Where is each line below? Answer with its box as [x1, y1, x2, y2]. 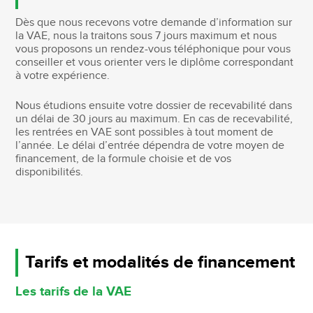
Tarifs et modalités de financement [25, 252, 296, 274]
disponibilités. [15, 165, 84, 179]
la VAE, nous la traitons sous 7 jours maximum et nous [15, 29, 277, 43]
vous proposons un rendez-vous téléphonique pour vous [15, 42, 291, 56]
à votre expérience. [15, 68, 110, 82]
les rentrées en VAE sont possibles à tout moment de [15, 125, 274, 139]
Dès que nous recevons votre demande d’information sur [15, 15, 293, 29]
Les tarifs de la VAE [15, 283, 132, 300]
